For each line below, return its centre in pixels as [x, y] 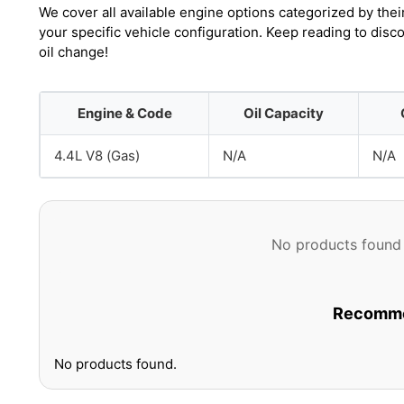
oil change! [73, 52]
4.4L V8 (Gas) [97, 156]
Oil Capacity [284, 113]
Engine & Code [124, 113]
